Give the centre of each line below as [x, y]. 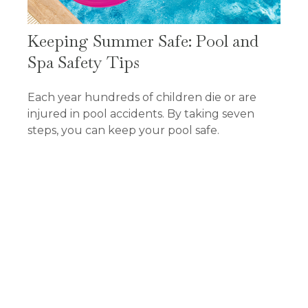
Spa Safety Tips [84, 62]
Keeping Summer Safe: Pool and [143, 41]
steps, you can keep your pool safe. [123, 130]
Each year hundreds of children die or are [142, 97]
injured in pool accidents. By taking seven [141, 113]
